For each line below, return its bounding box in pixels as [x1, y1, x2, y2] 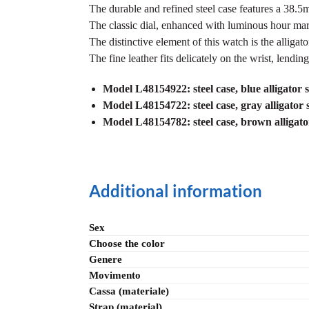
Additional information [88, 181, 262, 201]
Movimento [89, 270, 141, 281]
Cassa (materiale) [89, 286, 169, 297]
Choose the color [89, 238, 165, 250]
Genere [89, 254, 122, 266]
